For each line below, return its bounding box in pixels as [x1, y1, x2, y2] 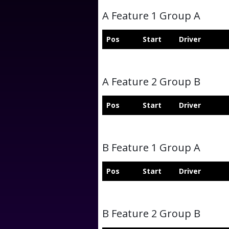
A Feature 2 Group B [102, 75, 200, 88]
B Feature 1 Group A [102, 141, 200, 154]
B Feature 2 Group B [102, 207, 200, 220]
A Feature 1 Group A [102, 9, 200, 22]
